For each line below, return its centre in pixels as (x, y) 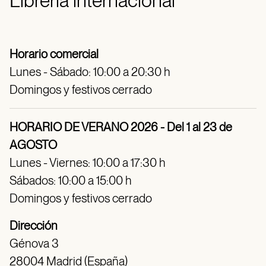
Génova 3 (34, 243)
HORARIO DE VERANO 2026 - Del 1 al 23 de (121, 127)
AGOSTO (33, 145)
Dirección (34, 226)
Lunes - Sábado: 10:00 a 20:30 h (90, 72)
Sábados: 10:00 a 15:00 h (71, 180)
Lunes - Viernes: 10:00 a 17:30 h (88, 163)
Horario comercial (54, 54)
